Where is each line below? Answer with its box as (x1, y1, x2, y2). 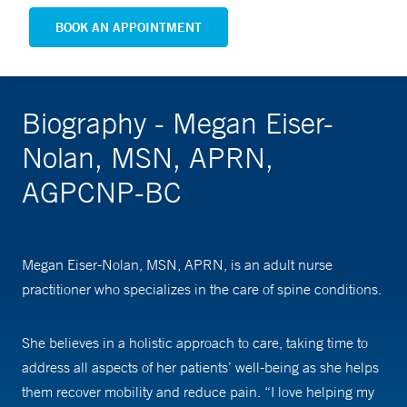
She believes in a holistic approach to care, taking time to (22, 333, 368, 352)
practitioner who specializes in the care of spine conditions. (22, 280, 382, 299)
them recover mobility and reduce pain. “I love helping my (22, 382, 374, 402)
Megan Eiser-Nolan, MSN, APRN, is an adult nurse (22, 255, 333, 274)
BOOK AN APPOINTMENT (55, 19, 202, 36)
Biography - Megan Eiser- (22, 105, 333, 141)
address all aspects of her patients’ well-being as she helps (22, 358, 379, 377)
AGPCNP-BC (22, 174, 182, 210)
